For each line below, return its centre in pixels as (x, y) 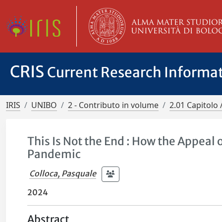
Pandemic (54, 154)
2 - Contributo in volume (113, 105)
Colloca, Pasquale (63, 173)
